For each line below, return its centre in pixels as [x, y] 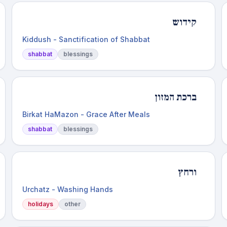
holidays [40, 204]
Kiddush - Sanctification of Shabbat [86, 39]
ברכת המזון [176, 97]
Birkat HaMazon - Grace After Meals [86, 114]
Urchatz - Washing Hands [67, 189]
